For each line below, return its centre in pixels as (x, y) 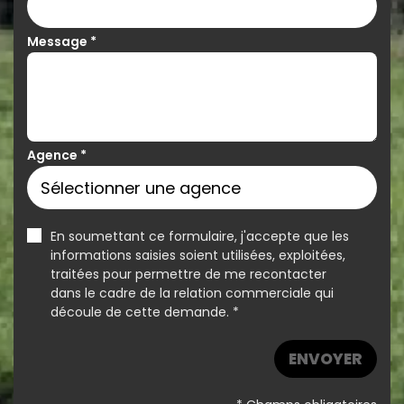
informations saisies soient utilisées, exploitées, (198, 255)
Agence (54, 155)
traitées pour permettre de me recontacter (188, 274)
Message (59, 41)
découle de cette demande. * (145, 312)
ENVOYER (326, 359)
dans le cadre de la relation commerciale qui (192, 293)
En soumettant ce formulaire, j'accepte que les (200, 236)
